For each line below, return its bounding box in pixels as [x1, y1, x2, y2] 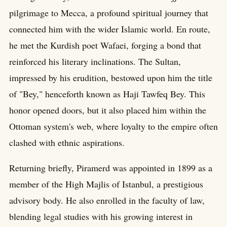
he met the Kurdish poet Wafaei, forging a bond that [9, 39, 201, 52]
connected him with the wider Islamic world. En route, [9, 23, 210, 35]
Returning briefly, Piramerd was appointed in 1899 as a [9, 162, 212, 174]
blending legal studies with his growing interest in [9, 210, 193, 223]
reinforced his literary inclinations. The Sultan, [9, 55, 181, 68]
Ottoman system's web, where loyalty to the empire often [9, 120, 218, 133]
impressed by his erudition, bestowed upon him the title [9, 71, 212, 84]
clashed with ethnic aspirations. [9, 136, 125, 149]
